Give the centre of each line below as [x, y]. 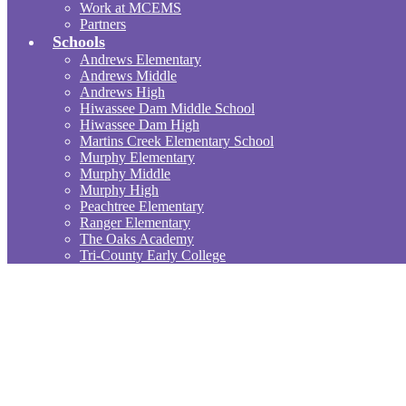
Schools [79, 42]
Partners [103, 24]
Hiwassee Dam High [140, 125]
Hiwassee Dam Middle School [167, 109]
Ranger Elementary [135, 223]
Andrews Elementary [140, 60]
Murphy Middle [125, 174]
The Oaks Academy [137, 239]
